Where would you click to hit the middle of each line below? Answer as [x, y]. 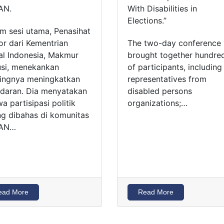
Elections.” [147, 21]
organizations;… [157, 103]
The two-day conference [174, 43]
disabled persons [159, 91]
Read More [155, 192]
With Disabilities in [162, 9]
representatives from [167, 79]
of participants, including [174, 67]
